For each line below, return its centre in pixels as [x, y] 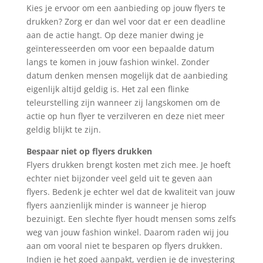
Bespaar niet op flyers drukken [89, 151]
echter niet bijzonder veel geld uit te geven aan [119, 178]
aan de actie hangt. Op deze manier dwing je [115, 35]
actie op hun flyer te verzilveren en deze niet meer [125, 116]
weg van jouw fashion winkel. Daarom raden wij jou [127, 232]
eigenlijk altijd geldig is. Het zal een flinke [107, 89]
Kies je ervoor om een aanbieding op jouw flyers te [126, 8]
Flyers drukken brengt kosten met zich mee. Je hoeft [128, 164]
